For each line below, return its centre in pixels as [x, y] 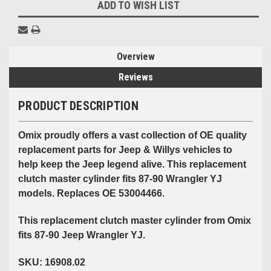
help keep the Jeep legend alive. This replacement [132, 164]
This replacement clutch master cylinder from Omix [135, 220]
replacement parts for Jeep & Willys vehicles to [125, 149]
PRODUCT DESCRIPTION [78, 106]
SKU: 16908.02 [52, 262]
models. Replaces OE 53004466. [91, 193]
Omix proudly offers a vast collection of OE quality [132, 135]
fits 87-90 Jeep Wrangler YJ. [82, 235]
